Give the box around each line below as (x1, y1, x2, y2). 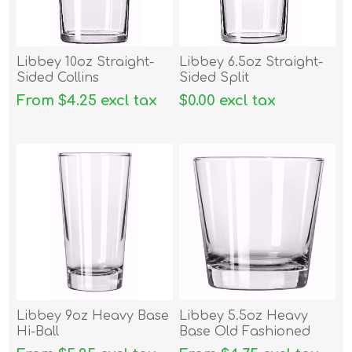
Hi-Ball (16, 324, 60, 339)
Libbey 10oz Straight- (16, 55, 155, 70)
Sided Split (179, 71, 250, 86)
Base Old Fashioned (179, 324, 311, 339)
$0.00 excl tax (179, 93, 277, 109)
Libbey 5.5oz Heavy (179, 309, 309, 324)
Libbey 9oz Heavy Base (16, 309, 170, 324)
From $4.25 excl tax (16, 93, 158, 109)
